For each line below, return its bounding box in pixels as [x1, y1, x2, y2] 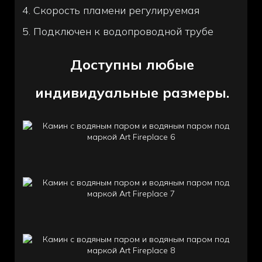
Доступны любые [70, 55, 195, 73]
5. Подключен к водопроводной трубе [22, 25, 214, 39]
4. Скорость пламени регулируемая [22, 4, 200, 18]
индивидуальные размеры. [35, 83, 230, 101]
